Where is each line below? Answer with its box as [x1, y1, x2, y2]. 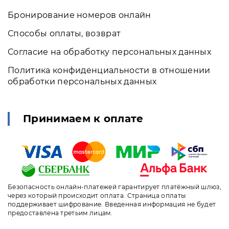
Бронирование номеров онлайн [8, 10, 151, 20]
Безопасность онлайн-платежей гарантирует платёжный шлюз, [8, 182, 221, 191]
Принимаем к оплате [23, 112, 144, 125]
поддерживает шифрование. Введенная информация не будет [8, 200, 216, 208]
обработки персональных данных [8, 76, 157, 86]
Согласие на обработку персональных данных [8, 47, 212, 57]
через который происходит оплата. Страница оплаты [8, 191, 186, 199]
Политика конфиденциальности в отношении [8, 65, 211, 75]
